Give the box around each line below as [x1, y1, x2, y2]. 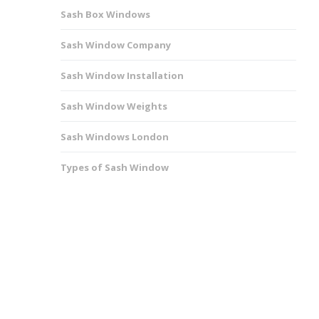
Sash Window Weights [61, 100, 168, 113]
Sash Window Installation [61, 69, 184, 82]
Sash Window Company [61, 38, 172, 51]
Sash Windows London [61, 130, 169, 143]
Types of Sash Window [61, 161, 169, 174]
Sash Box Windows [61, 8, 151, 21]
